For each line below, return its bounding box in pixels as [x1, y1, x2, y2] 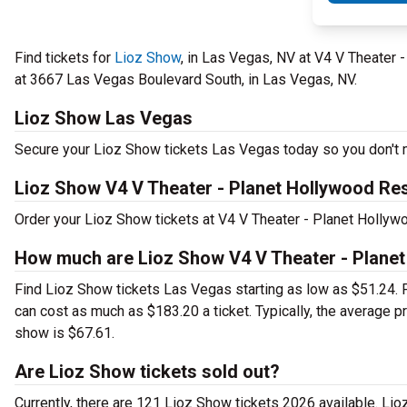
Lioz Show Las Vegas [15, 107, 193, 129]
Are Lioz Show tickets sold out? [15, 361, 280, 382]
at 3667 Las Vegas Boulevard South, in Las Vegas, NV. [15, 71, 357, 88]
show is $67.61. [15, 324, 114, 342]
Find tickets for [15, 49, 114, 66]
